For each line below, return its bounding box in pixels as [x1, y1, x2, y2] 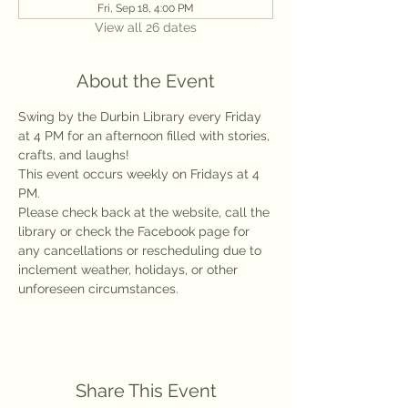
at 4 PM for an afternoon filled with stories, [18, 128, 273, 143]
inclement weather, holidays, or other [18, 262, 241, 277]
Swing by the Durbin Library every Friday [18, 109, 265, 124]
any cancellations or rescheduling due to [18, 243, 265, 258]
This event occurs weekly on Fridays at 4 [18, 167, 263, 181]
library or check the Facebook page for [18, 224, 253, 239]
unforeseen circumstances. [18, 281, 178, 296]
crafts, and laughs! [18, 148, 129, 162]
